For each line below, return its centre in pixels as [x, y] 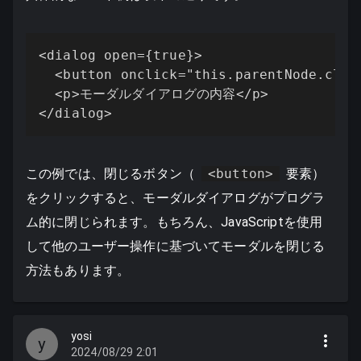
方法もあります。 [78, 271]
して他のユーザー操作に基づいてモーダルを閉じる [176, 247]
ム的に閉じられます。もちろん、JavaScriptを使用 [174, 222]
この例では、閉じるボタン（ [110, 174]
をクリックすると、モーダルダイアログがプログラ [176, 198]
